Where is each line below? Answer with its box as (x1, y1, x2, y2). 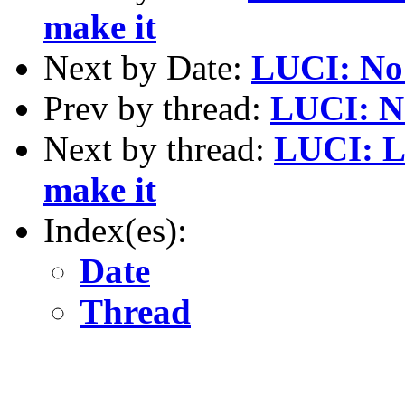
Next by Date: (43, 47, 251, 87)
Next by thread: (43, 128, 274, 168)
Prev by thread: (43, 88, 270, 127)
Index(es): (43, 210, 187, 250)
